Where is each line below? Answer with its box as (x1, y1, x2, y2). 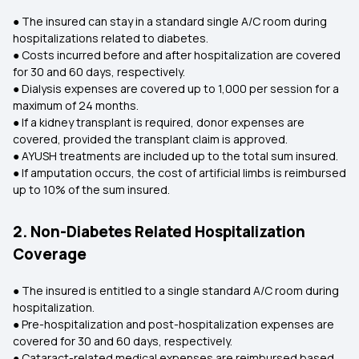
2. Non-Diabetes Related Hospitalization (13, 221, 305, 242)
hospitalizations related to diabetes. (13, 30, 208, 46)
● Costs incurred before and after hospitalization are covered (13, 47, 341, 63)
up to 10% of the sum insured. (13, 182, 170, 197)
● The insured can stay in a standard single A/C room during (13, 14, 327, 29)
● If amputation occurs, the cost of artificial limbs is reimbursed (13, 165, 346, 180)
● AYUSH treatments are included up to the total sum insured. (13, 148, 338, 163)
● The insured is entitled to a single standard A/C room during (13, 283, 339, 298)
